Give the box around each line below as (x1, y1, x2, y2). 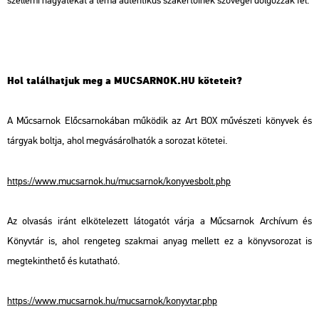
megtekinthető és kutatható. (7, 254, 120, 267)
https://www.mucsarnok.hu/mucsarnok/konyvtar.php (7, 295, 217, 308)
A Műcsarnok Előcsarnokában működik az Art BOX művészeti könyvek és (7, 115, 312, 127)
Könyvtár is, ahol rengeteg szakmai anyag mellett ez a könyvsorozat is (7, 234, 312, 247)
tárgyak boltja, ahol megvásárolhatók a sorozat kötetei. (7, 135, 227, 147)
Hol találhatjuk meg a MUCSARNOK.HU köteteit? (7, 73, 242, 88)
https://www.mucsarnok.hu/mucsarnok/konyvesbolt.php (7, 174, 231, 187)
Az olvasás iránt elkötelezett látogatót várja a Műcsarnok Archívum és (7, 214, 312, 227)
